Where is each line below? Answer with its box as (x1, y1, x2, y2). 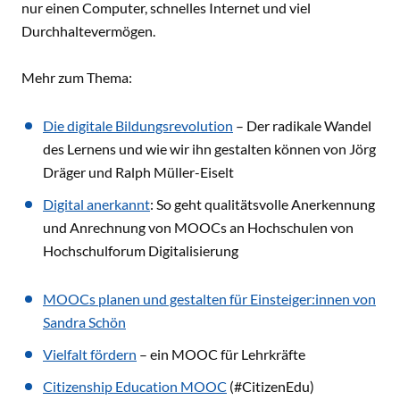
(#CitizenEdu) (227, 378, 314, 395)
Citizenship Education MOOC (43, 378, 227, 395)
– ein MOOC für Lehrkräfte (137, 346, 311, 362)
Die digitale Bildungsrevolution (43, 117, 233, 134)
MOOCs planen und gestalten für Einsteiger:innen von (43, 290, 376, 307)
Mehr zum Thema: (21, 69, 132, 86)
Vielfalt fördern (43, 346, 137, 362)
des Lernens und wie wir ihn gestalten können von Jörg (43, 140, 376, 157)
